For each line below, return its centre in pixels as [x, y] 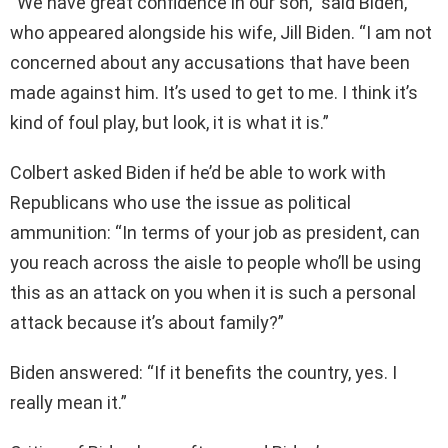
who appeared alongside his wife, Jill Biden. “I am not [221, 33]
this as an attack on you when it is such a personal [213, 293]
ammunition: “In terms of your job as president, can [215, 233]
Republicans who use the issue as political [180, 203]
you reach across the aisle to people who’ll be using [215, 263]
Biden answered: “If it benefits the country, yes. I [203, 373]
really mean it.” [68, 403]
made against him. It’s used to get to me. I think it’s [214, 93]
